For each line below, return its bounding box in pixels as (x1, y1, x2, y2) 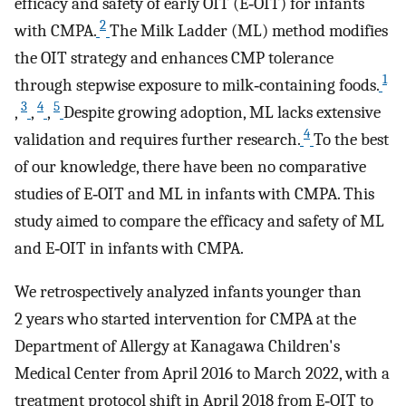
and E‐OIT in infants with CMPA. (14, 237, 244, 258)
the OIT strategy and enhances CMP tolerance (14, 47, 333, 68)
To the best (314, 129, 389, 150)
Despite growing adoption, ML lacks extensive (63, 101, 381, 122)
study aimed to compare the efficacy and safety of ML (14, 210, 384, 231)
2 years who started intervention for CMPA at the (14, 309, 356, 330)
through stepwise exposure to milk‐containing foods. (14, 74, 379, 95)
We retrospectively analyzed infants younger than (14, 282, 362, 303)
